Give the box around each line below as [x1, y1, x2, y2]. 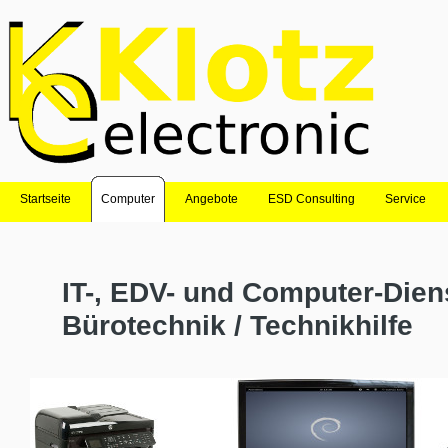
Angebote [185, 192, 238, 206]
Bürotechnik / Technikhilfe [62, 309, 413, 341]
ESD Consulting [268, 192, 355, 206]
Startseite [20, 192, 71, 206]
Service [385, 192, 426, 206]
